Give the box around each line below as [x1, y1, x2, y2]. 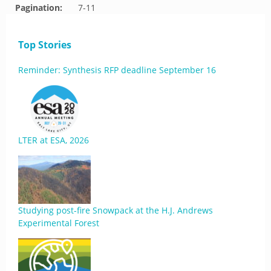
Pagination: [15, 2, 62, 13]
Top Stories [18, 38, 71, 51]
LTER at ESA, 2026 [18, 134, 89, 146]
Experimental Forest [18, 217, 99, 229]
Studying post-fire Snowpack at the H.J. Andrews [18, 204, 213, 216]
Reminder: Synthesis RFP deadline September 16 [18, 64, 216, 76]
